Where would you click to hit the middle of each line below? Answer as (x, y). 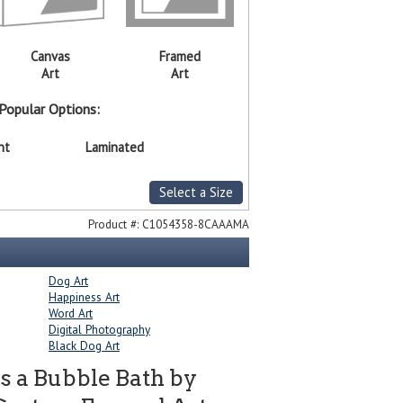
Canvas (50, 57)
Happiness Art (84, 297)
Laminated (115, 148)
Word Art (71, 313)
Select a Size (196, 193)
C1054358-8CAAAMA (195, 224)
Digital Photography (99, 330)
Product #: (115, 224)
